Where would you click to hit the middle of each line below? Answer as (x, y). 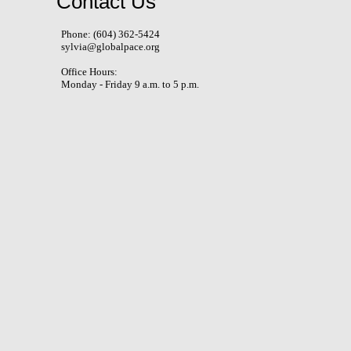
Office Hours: (90, 72)
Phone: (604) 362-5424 (110, 34)
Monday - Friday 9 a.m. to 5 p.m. (131, 84)
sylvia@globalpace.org (110, 47)
